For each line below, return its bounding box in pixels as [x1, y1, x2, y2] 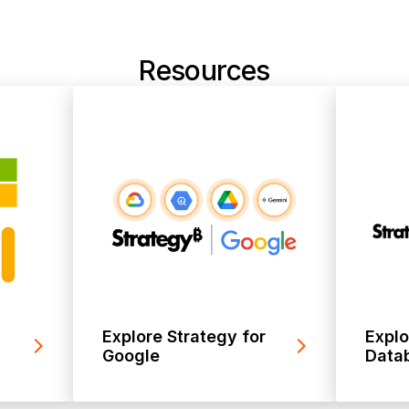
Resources [139, 53, 270, 87]
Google [102, 345, 160, 365]
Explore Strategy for [102, 326, 266, 346]
